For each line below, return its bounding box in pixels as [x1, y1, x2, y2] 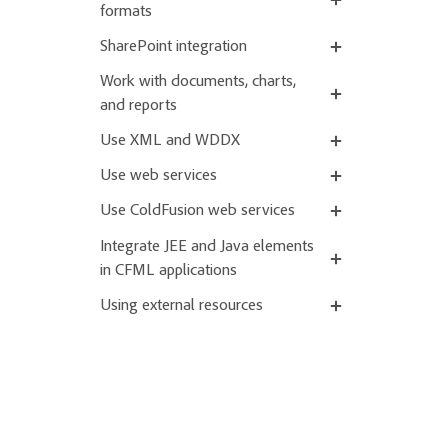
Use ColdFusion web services [100, 203, 295, 220]
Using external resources [100, 297, 263, 314]
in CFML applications [100, 262, 237, 279]
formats [100, 3, 152, 20]
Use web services [100, 168, 217, 185]
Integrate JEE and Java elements [100, 238, 314, 255]
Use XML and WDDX [100, 133, 240, 150]
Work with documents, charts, [100, 73, 296, 90]
